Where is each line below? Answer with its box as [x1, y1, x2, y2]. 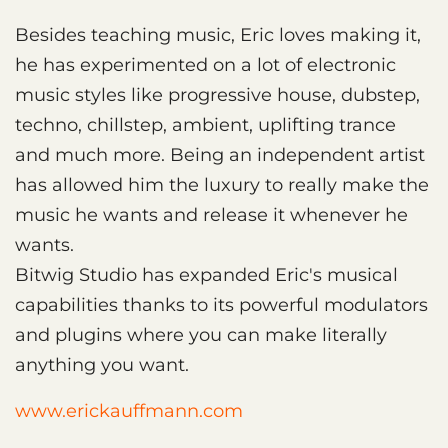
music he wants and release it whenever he [15, 203, 408, 226]
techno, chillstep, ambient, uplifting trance [15, 113, 396, 136]
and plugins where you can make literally [15, 323, 387, 346]
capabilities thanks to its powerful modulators [15, 293, 428, 316]
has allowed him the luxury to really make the [15, 173, 429, 196]
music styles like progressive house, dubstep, [15, 83, 420, 106]
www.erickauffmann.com [15, 399, 243, 422]
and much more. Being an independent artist [15, 143, 425, 166]
